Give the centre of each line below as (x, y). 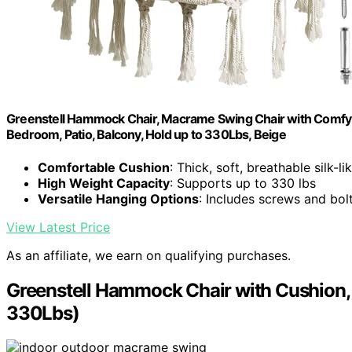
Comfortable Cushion (104, 167)
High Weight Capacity (104, 183)
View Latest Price (58, 227)
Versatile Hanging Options (118, 198)
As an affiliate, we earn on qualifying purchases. (148, 255)
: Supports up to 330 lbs (243, 183)
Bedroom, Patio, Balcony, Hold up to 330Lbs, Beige (146, 135)
